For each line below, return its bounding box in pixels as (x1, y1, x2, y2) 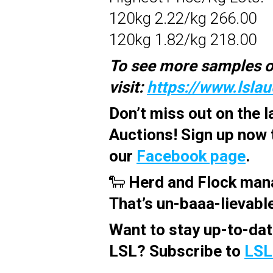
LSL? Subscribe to (109, 241, 244, 260)
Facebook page (136, 146, 246, 165)
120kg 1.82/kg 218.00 (109, 30, 257, 49)
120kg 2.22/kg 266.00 (109, 9, 257, 27)
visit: (109, 77, 147, 96)
